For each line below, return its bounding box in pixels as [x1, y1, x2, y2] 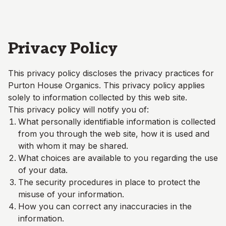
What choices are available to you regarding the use [18, 153, 218, 163]
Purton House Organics [8, 80, 99, 90]
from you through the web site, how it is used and [18, 129, 209, 139]
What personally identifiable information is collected [18, 117, 215, 127]
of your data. [18, 165, 68, 175]
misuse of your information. [18, 189, 124, 199]
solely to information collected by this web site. [8, 92, 187, 102]
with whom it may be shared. [18, 141, 128, 151]
